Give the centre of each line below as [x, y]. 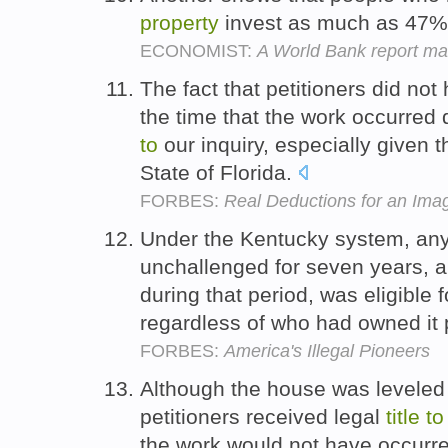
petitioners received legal [263, 416]
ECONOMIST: [198, 51]
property [179, 23]
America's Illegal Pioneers [327, 350]
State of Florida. [219, 172]
